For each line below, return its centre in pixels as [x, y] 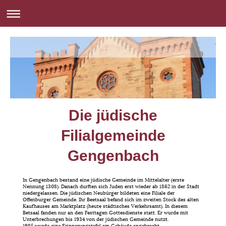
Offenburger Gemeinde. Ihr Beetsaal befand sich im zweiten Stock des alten [111, 199]
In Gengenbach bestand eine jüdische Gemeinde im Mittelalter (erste [103, 180]
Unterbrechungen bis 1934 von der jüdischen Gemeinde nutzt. [96, 219]
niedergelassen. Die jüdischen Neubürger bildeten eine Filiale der [99, 193]
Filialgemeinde [113, 136]
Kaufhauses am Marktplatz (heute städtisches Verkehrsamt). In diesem [105, 206]
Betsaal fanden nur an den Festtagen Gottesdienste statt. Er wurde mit [105, 212]
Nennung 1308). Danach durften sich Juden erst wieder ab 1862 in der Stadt [111, 186]
